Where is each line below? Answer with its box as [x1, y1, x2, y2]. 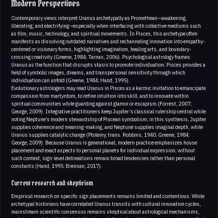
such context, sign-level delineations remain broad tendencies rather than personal [11, 154, 195, 162]
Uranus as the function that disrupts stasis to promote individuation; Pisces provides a [11, 61, 205, 68]
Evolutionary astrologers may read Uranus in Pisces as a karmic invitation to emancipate [11, 84, 206, 91]
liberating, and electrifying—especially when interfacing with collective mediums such [11, 22, 201, 29]
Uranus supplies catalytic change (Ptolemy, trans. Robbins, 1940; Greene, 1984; [11, 131, 190, 138]
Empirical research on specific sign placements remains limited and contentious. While [11, 192, 204, 200]
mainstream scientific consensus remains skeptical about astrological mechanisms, [11, 208, 200, 215]
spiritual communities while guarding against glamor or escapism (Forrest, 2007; [11, 100, 192, 107]
